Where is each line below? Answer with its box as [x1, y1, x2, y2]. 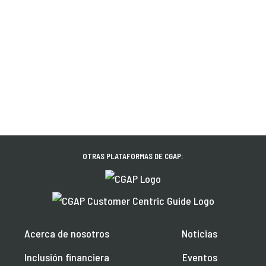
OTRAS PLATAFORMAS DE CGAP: [83, 151, 183, 161]
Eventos [182, 250, 217, 264]
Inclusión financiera [24, 250, 109, 264]
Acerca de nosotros [24, 226, 109, 240]
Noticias [182, 226, 217, 240]
